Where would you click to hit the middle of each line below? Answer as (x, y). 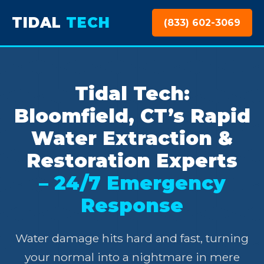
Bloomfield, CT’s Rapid (132, 116)
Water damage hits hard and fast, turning (132, 238)
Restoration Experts (132, 161)
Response (132, 205)
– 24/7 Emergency (132, 183)
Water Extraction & (132, 138)
